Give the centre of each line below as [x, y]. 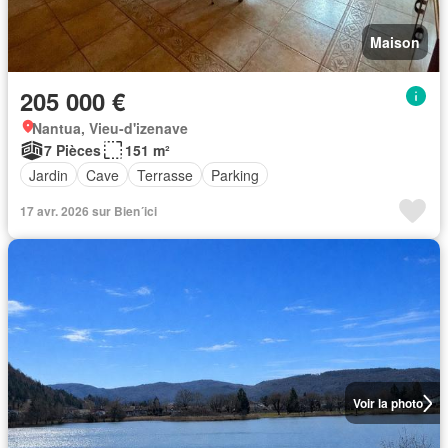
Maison [395, 42]
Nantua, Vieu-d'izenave [110, 128]
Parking [235, 174]
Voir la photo [387, 403]
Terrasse [165, 174]
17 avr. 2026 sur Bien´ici [88, 211]
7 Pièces [72, 150]
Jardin [48, 174]
